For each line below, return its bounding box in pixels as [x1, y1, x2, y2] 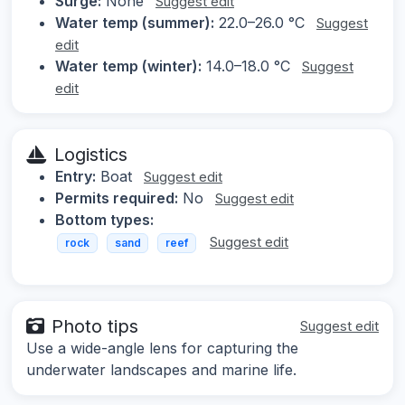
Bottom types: [55, 211, 154, 230]
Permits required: [55, 189, 178, 208]
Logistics [54, 144, 127, 166]
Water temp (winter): [55, 57, 202, 76]
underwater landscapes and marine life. [26, 360, 297, 379]
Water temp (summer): [55, 14, 214, 33]
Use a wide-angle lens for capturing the [26, 338, 298, 357]
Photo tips [52, 315, 138, 337]
